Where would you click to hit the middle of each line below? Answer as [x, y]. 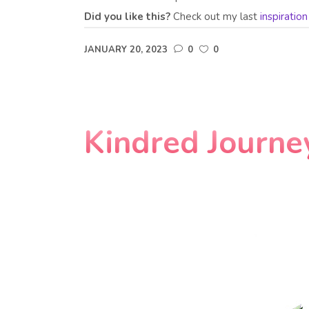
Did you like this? [127, 17]
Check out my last [215, 17]
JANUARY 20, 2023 [126, 50]
